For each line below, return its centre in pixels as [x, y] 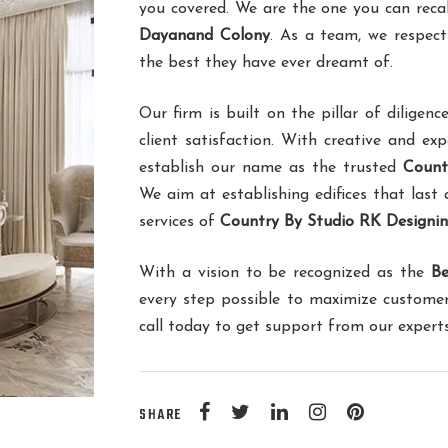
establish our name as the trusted [271, 168]
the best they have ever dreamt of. [266, 63]
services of [179, 222]
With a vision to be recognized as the [285, 273]
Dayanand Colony [204, 36]
